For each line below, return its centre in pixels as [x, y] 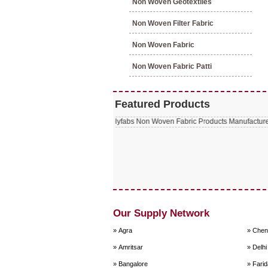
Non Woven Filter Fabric [173, 23]
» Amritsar [128, 247]
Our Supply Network [161, 213]
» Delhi [257, 247]
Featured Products [162, 104]
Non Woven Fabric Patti [172, 66]
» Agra [123, 230]
